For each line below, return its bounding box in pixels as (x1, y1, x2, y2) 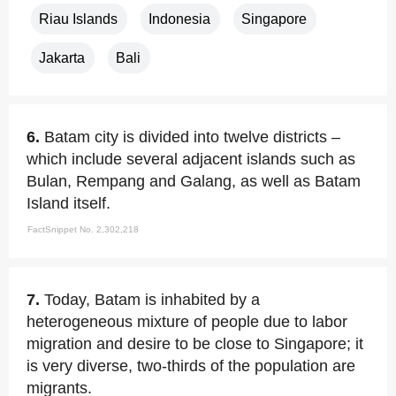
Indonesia (148, 11, 210, 27)
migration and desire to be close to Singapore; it (27, 335, 363, 353)
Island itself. (27, 194, 110, 212)
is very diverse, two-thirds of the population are (27, 357, 355, 375)
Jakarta (39, 50, 85, 65)
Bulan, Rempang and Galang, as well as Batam (27, 172, 361, 190)
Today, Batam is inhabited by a (44, 291, 260, 308)
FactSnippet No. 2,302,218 (27, 225, 139, 234)
